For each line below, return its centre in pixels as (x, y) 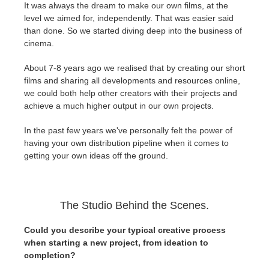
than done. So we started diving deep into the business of (133, 31)
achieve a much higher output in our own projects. (119, 106)
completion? (50, 255)
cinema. (39, 44)
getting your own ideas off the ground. (96, 156)
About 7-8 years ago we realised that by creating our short (134, 68)
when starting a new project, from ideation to (116, 243)
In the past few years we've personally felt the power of (128, 131)
